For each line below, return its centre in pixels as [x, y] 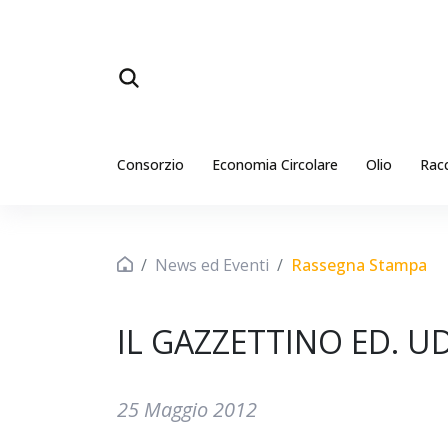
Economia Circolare [275, 164]
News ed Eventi [212, 265]
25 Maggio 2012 [187, 409]
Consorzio [150, 164]
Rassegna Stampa [359, 265]
